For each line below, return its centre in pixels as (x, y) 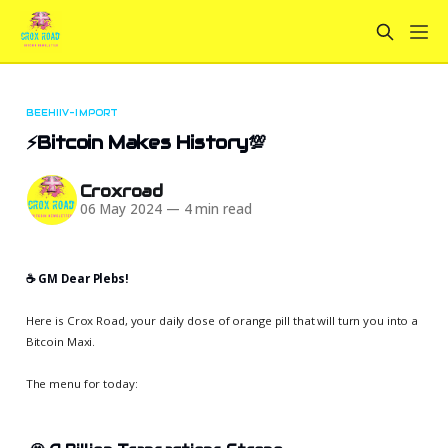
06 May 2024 (120, 209)
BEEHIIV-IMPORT (71, 112)
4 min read (215, 209)
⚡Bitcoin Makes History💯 (145, 142)
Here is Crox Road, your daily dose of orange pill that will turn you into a (222, 320)
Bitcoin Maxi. (60, 341)
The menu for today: (81, 383)
